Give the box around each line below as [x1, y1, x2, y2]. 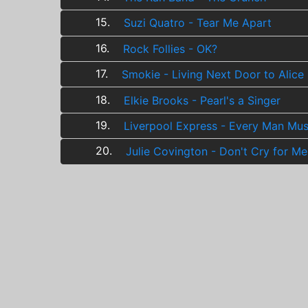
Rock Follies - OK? [123, 41, 217, 56]
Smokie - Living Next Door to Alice [122, 67, 304, 82]
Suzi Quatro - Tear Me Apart [124, 16, 272, 30]
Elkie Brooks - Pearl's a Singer [124, 93, 280, 107]
